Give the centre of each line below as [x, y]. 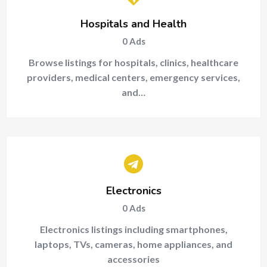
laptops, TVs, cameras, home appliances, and [133, 244]
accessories [133, 259]
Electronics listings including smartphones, [133, 229]
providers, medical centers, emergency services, [133, 77]
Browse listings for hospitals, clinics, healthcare [133, 62]
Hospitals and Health [133, 24]
